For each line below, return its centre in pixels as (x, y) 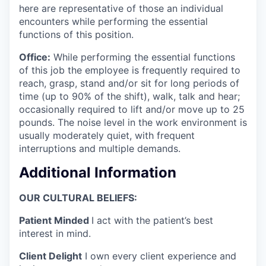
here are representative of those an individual (121, 8)
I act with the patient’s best (152, 221)
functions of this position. (76, 34)
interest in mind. (55, 234)
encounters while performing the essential (113, 21)
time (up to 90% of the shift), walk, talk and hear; (129, 96)
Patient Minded (55, 221)
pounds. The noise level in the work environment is (133, 122)
